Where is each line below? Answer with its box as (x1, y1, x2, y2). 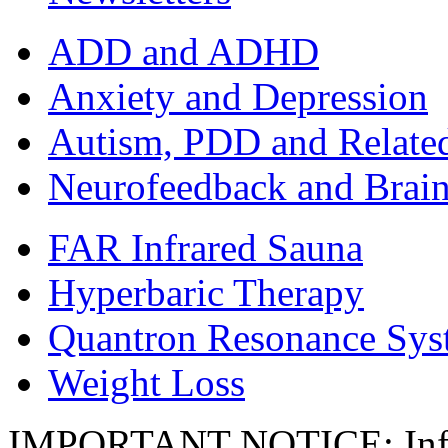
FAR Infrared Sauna (48, 226, 363, 270)
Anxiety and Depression (48, 75, 428, 119)
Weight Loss (48, 361, 245, 405)
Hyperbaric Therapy (48, 271, 364, 315)
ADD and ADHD (48, 30, 319, 74)
